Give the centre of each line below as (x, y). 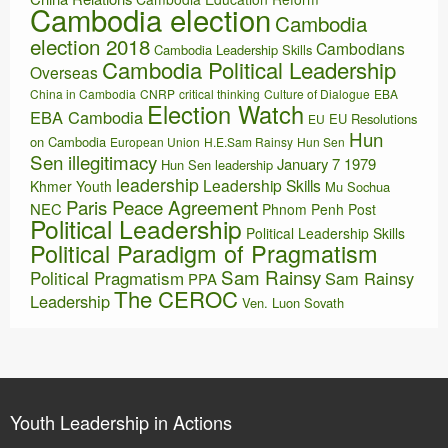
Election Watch (225, 114)
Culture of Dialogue (317, 94)
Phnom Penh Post (319, 209)
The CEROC (176, 299)
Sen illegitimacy (93, 162)
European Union (155, 142)
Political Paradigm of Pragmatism (204, 253)
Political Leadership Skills (325, 233)
